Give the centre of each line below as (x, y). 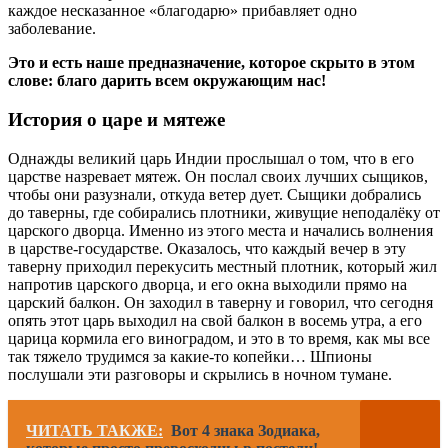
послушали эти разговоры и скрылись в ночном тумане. (200, 374)
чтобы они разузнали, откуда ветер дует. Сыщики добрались (214, 194)
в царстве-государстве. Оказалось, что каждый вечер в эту (207, 248)
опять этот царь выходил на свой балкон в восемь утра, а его (215, 320)
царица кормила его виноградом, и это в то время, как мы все (219, 338)
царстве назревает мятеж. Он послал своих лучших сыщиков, (218, 176)
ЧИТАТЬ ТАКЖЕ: (94, 430)
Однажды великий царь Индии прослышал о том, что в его (211, 158)
